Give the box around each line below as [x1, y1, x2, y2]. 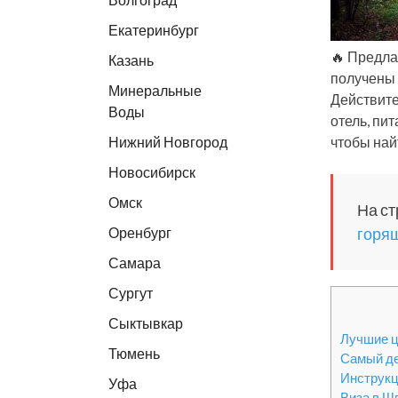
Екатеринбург [108, 21, 199, 38]
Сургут [108, 284, 153, 301]
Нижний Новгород [108, 133, 227, 150]
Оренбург [108, 224, 171, 241]
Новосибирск [108, 163, 195, 180]
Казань [108, 52, 154, 68]
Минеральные [108, 82, 202, 99]
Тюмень [108, 345, 160, 362]
